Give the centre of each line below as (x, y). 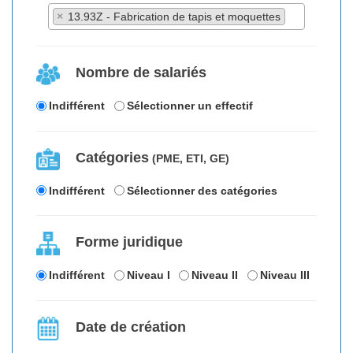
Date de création (131, 327)
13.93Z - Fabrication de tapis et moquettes (174, 17)
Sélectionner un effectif (190, 106)
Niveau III (285, 275)
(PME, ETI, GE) (189, 158)
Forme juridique (129, 242)
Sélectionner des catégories (202, 190)
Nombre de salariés (141, 73)
